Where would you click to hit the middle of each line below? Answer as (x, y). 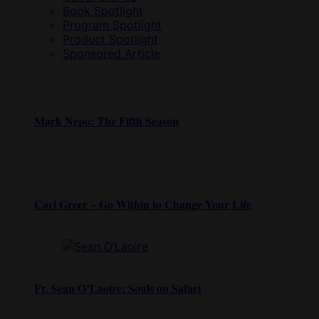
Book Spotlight (103, 10)
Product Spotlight (110, 39)
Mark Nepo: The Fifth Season (106, 120)
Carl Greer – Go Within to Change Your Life (143, 204)
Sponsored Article (111, 53)
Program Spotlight (112, 25)
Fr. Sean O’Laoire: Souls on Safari (117, 288)
